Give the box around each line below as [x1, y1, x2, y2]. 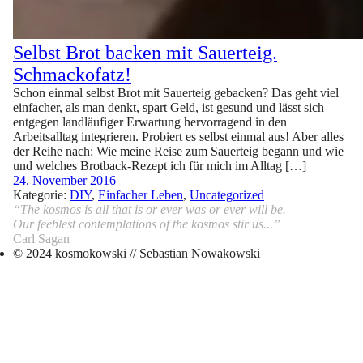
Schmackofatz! [13, 64, 131, 85]
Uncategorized [190, 188, 264, 202]
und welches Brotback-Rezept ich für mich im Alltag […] [13, 159, 306, 173]
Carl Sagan [13, 232, 70, 246]
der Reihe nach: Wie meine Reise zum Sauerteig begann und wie [13, 144, 344, 158]
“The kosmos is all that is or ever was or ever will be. [13, 203, 286, 216]
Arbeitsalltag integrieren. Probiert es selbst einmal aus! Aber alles [13, 130, 344, 143]
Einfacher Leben [98, 188, 183, 202]
